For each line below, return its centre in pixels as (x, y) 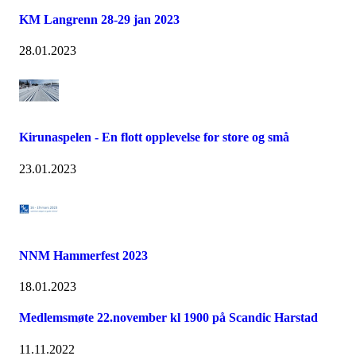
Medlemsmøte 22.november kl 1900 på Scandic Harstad (168, 318)
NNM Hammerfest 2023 (83, 255)
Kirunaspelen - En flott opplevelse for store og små (154, 137)
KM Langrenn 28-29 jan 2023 (99, 19)
